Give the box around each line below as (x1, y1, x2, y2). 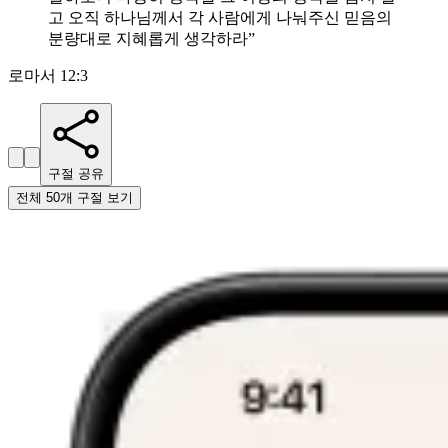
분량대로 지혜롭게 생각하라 (48, 30, 248, 48)
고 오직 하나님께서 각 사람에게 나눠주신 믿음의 (48, 9, 392, 27)
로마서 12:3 (8, 67, 88, 85)
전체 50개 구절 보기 (16, 190, 133, 206)
